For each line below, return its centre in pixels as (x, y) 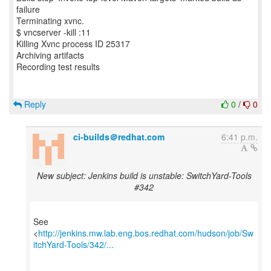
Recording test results (58, 67)
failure (28, 9)
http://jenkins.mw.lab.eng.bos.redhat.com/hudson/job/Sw (146, 233)
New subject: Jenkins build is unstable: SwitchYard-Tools (144, 175)
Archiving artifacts (50, 55)
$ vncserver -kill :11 (54, 32)
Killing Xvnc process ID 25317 (73, 44)
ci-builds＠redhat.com (119, 137)
